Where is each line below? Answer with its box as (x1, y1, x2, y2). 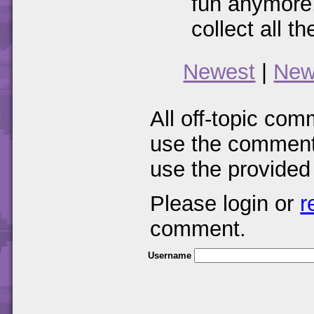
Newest (183, 59, 256, 84)
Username (148, 250, 191, 261)
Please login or (150, 191, 301, 216)
